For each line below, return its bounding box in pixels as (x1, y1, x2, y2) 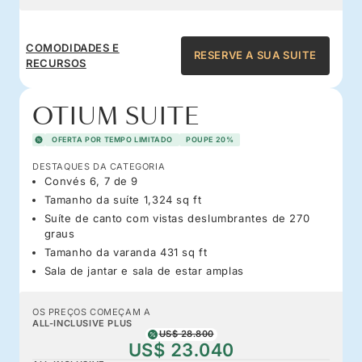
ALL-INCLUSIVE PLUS (32, 317, 133, 329)
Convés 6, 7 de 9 (44, 174, 139, 187)
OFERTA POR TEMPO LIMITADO (52, 134, 173, 144)
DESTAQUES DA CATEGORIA (32, 160, 166, 172)
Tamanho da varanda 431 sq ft (44, 245, 208, 259)
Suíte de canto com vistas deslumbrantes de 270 (44, 211, 310, 225)
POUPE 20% (186, 134, 234, 144)
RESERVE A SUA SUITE (193, 48, 317, 62)
